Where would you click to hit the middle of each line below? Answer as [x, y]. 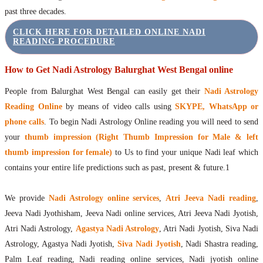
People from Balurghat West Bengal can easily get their [104, 92]
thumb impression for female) [59, 153]
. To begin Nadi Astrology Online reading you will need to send [151, 122]
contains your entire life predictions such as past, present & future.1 [117, 168]
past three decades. [36, 12]
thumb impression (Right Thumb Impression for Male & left [139, 137]
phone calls [25, 122]
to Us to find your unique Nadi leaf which [185, 153]
